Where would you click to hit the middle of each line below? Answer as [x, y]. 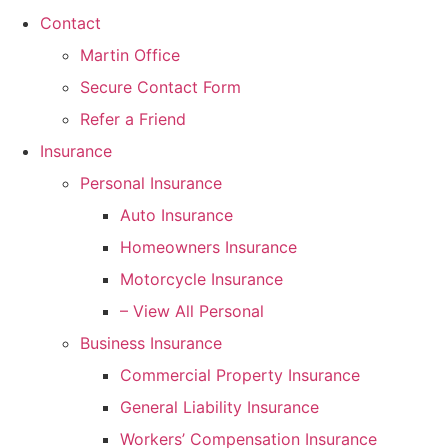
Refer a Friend [133, 118]
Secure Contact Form [160, 86]
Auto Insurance [176, 214]
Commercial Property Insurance [240, 374]
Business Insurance [151, 342]
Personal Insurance [151, 182]
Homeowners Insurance [208, 246]
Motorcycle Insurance [201, 278]
